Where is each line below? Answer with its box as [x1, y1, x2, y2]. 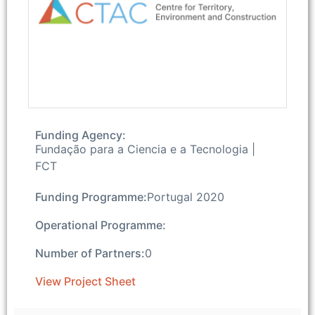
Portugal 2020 [147, 189, 224, 204]
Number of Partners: [35, 245, 145, 260]
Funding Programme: [35, 189, 147, 204]
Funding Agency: [35, 127, 126, 142]
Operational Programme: [35, 217, 166, 232]
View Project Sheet [35, 274, 136, 288]
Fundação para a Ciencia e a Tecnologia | [35, 141, 255, 156]
